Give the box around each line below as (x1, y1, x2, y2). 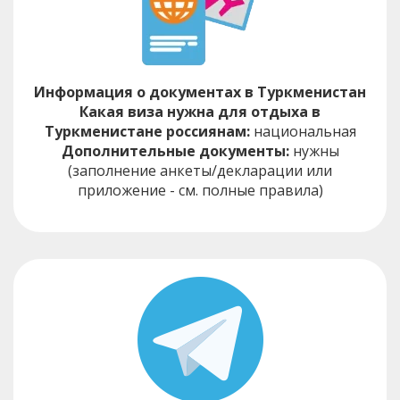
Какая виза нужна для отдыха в (79, 101, 321, 121)
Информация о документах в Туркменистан (34, 81, 366, 102)
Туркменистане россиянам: (44, 121, 250, 141)
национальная (249, 121, 356, 141)
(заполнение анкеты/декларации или (68, 160, 332, 180)
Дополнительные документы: (61, 140, 289, 161)
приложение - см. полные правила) (77, 179, 323, 200)
